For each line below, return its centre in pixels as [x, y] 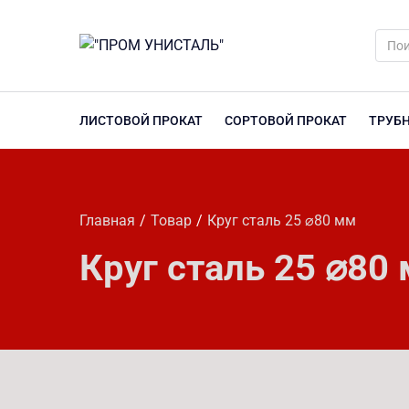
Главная [107, 220]
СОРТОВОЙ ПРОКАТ [286, 121]
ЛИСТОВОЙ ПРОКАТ [141, 121]
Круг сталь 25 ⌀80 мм [282, 220]
